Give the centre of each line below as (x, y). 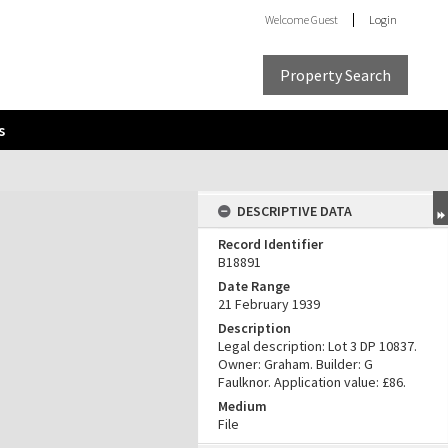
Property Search (335, 74)
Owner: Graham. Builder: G (295, 364)
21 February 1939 (269, 304)
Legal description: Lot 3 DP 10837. (317, 346)
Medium (242, 406)
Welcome (288, 19)
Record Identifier (270, 244)
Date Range (254, 286)
